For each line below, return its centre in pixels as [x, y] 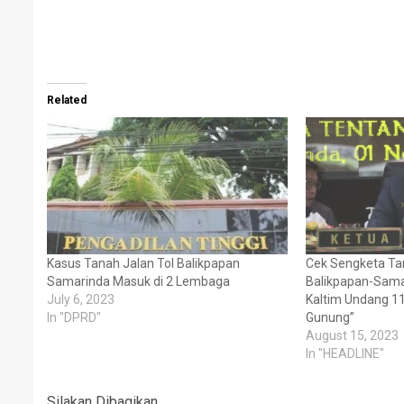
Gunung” [330, 318]
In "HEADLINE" [344, 354]
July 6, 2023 [81, 300]
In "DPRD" [74, 318]
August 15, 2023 [352, 336]
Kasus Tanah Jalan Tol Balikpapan [143, 264]
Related [67, 100]
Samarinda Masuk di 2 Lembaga [138, 282]
